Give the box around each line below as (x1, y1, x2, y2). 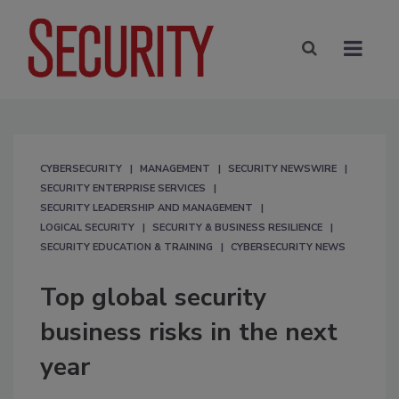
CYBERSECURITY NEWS (231, 240, 346, 254)
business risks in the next (40, 314, 338, 349)
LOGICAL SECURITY (40, 220, 134, 234)
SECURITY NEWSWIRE (228, 161, 337, 175)
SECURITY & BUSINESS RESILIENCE (152, 220, 322, 234)
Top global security (40, 280, 266, 314)
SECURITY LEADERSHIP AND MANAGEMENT (40, 200, 253, 215)
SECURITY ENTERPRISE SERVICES (40, 181, 206, 195)
